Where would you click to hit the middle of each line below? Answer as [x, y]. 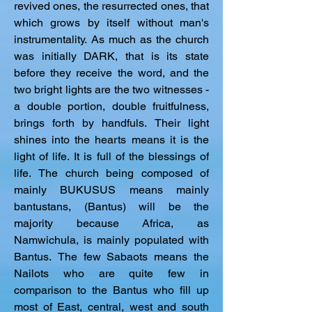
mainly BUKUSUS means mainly [111, 190]
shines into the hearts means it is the [111, 140]
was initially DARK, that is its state [111, 56]
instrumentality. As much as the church [111, 39]
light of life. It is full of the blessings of [111, 156]
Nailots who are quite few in [111, 273]
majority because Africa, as [111, 223]
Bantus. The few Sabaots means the [111, 257]
